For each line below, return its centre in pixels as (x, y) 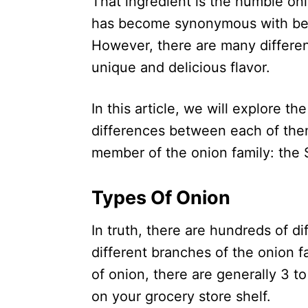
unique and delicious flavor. (181, 67)
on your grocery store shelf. (181, 296)
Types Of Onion (161, 198)
